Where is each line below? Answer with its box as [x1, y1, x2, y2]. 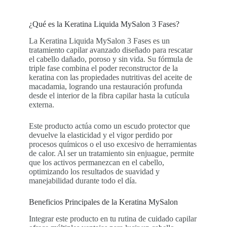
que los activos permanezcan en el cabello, [28, 158, 164, 167]
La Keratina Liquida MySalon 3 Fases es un [28, 36, 170, 45]
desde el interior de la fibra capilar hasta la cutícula [28, 91, 190, 100]
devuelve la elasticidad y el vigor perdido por [28, 130, 172, 139]
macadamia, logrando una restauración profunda [28, 82, 182, 91]
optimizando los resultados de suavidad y [28, 167, 160, 176]
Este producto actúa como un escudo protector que [28, 121, 190, 130]
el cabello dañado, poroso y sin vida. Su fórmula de [28, 54, 193, 63]
